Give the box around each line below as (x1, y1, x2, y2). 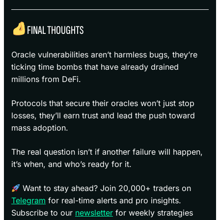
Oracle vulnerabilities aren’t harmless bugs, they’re (11, 49, 197, 59)
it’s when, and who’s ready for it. (11, 159, 132, 169)
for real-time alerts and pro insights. (46, 195, 181, 205)
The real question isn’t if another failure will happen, (11, 146, 203, 157)
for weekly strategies (113, 207, 193, 218)
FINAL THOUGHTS (27, 23, 83, 37)
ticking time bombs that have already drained (11, 61, 179, 72)
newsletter (75, 207, 113, 218)
